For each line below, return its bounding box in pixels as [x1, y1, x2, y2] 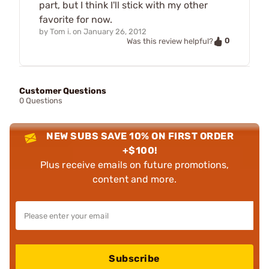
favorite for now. [39, 14, 112, 26]
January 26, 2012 [83, 27, 147, 37]
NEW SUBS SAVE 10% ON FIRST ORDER [46, 130, 234, 142]
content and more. [92, 173, 177, 185]
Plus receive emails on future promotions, [40, 159, 229, 171]
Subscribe [109, 252, 160, 264]
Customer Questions [19, 85, 106, 96]
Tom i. [50, 27, 71, 37]
